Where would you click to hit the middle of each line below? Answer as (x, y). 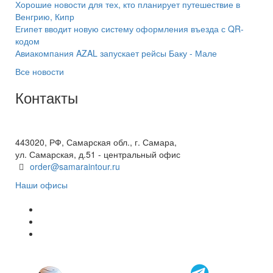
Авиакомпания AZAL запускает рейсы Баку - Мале (116, 53)
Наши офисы (41, 185)
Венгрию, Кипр (45, 16)
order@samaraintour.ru (75, 166)
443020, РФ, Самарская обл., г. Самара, (96, 142)
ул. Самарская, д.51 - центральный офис (98, 154)
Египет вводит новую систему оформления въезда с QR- (129, 29)
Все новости (40, 71)
